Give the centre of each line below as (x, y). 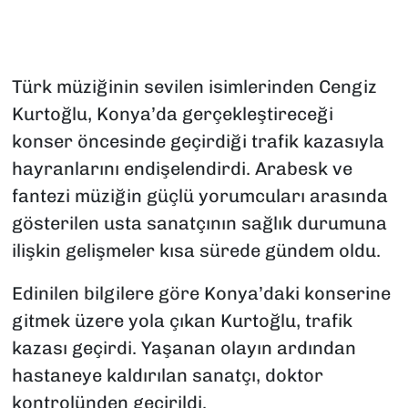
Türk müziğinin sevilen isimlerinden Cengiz (194, 87)
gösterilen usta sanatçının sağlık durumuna (199, 224)
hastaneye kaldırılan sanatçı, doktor (167, 376)
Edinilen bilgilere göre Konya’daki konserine (201, 294)
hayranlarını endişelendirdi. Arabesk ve (182, 169)
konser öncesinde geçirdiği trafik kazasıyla (198, 142)
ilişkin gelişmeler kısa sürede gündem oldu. (196, 251)
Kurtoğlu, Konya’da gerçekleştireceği (172, 114)
